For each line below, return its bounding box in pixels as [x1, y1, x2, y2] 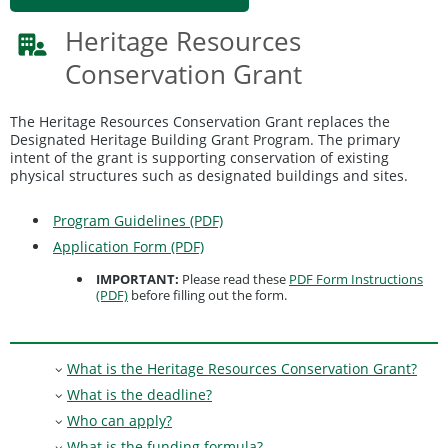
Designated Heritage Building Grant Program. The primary [10, 130, 400, 150]
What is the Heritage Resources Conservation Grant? [67, 359, 417, 379]
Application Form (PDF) [53, 236, 204, 256]
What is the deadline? [67, 385, 212, 405]
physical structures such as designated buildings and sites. [10, 166, 408, 186]
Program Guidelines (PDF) [53, 210, 223, 230]
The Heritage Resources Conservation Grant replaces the [10, 112, 390, 132]
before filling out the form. [128, 285, 287, 304]
